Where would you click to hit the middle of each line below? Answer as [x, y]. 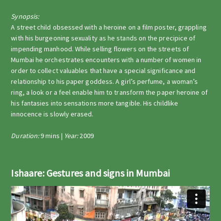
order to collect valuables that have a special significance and [103, 71]
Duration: [26, 136]
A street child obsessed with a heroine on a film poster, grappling [109, 27]
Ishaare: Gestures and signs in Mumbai [91, 173]
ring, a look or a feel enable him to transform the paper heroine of [109, 92]
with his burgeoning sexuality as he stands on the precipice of [103, 38]
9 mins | [52, 136]
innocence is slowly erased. [52, 114]
